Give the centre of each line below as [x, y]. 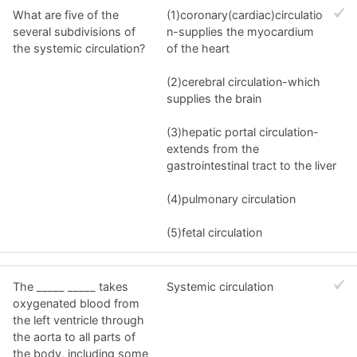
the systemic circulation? [79, 48]
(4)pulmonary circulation [231, 198]
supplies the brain [214, 98]
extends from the [213, 148]
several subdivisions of [74, 31]
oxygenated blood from [76, 303]
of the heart [198, 48]
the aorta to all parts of [74, 336]
